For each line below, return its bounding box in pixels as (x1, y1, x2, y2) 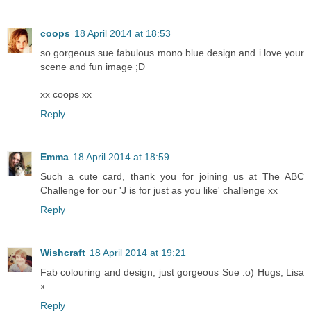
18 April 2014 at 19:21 (90, 246, 186, 258)
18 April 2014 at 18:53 (74, 27, 171, 39)
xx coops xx (40, 88, 92, 100)
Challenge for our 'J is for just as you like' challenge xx (40, 184, 278, 196)
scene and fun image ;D (40, 60, 145, 72)
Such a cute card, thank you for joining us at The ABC (40, 170, 304, 182)
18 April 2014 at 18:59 (73, 151, 169, 162)
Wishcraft (40, 246, 85, 258)
